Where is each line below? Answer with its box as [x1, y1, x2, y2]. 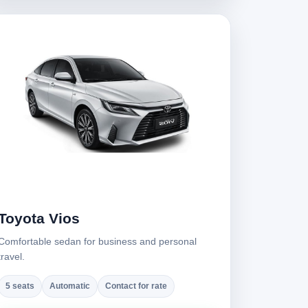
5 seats [5, 281, 34, 291]
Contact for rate [105, 281, 167, 291]
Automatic [49, 281, 90, 291]
